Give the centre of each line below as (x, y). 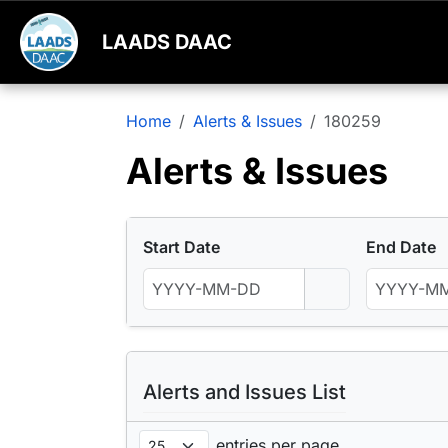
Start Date (181, 247)
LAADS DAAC (167, 42)
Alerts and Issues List (244, 392)
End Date (401, 247)
